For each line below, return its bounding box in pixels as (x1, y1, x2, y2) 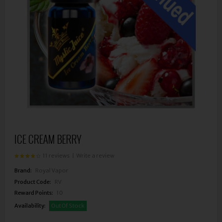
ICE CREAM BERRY (14, 131, 81, 147)
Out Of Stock (52, 202, 84, 209)
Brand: (14, 167, 32, 174)
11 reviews (43, 152, 70, 159)
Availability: (14, 202, 46, 209)
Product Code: (14, 178, 51, 185)
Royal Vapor (35, 167, 68, 174)
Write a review (76, 152, 114, 159)
